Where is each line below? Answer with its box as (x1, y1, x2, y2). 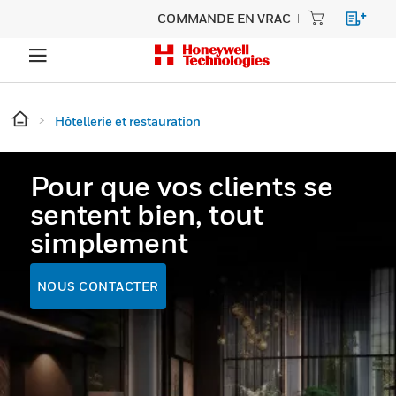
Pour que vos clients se (29, 169, 333, 203)
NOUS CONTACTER (36, 278, 159, 294)
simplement (29, 225, 188, 260)
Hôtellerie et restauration (55, 113, 201, 128)
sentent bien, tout (29, 197, 263, 232)
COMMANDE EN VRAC (157, 11, 291, 26)
